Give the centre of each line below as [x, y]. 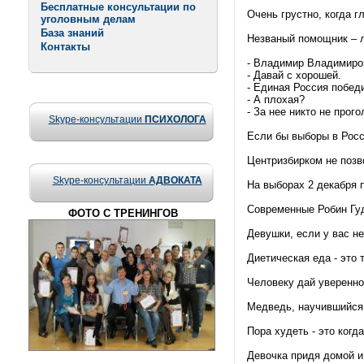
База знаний [72, 33]
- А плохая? [276, 100]
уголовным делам [88, 19]
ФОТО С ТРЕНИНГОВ [123, 213]
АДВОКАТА [175, 180]
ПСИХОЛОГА [175, 119]
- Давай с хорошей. [294, 75]
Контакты [65, 47]
